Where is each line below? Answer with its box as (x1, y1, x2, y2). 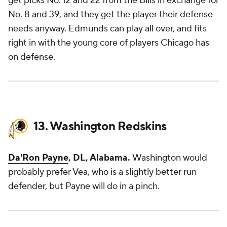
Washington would (132, 152, 207, 164)
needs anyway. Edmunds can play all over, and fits (8, 23, 207, 34)
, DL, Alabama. (68, 152, 132, 164)
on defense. (8, 51, 57, 63)
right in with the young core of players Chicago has (8, 37, 209, 49)
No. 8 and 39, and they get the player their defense (8, 9, 213, 20)
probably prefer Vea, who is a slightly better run (8, 166, 197, 178)
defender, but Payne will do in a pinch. (8, 180, 162, 192)
